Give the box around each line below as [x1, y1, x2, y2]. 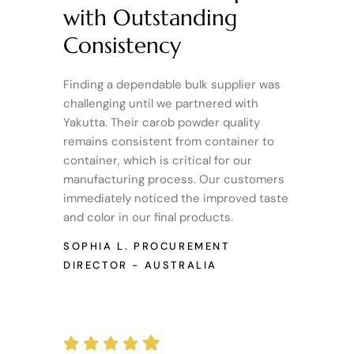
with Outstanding [63, 4, 237, 32]
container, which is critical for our [63, 153, 252, 168]
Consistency [63, 32, 181, 59]
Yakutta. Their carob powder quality [63, 115, 260, 130]
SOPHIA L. [63, 239, 130, 253]
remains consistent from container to [63, 134, 274, 149]
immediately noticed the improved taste [63, 190, 288, 206]
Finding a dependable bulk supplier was [63, 77, 281, 92]
